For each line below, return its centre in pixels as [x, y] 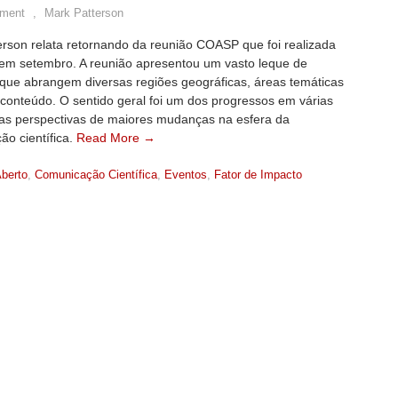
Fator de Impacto [258, 175]
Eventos [186, 175]
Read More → [116, 138]
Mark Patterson [84, 13]
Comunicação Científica [96, 175]
